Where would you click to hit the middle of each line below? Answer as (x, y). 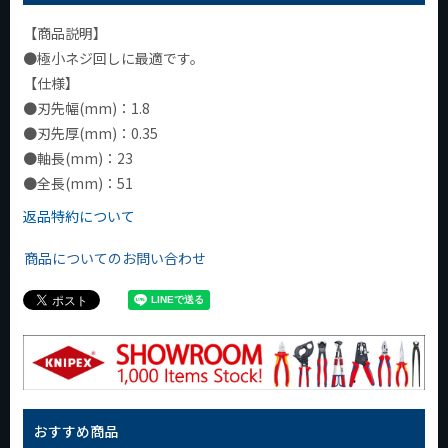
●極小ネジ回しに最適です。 (113, 57)
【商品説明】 (65, 32)
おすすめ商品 (76, 431)
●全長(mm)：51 (78, 182)
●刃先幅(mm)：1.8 (86, 107)
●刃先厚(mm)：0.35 (90, 132)
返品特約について (79, 215)
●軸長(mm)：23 (78, 157)
